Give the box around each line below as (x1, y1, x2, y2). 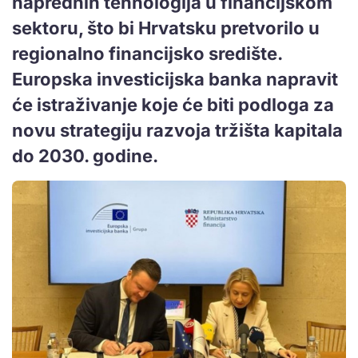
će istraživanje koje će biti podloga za (12, 93, 334, 115)
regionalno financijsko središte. (12, 42, 282, 64)
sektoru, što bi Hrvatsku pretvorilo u (12, 17, 320, 38)
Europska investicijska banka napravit (12, 68, 338, 89)
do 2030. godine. (12, 145, 158, 166)
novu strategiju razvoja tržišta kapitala (12, 119, 343, 141)
